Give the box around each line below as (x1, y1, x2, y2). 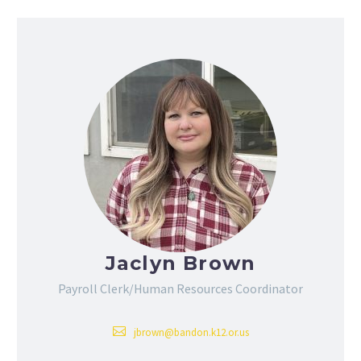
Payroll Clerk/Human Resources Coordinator (58, 280, 303, 297)
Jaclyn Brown (105, 251, 256, 276)
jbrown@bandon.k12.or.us (133, 326, 249, 340)
